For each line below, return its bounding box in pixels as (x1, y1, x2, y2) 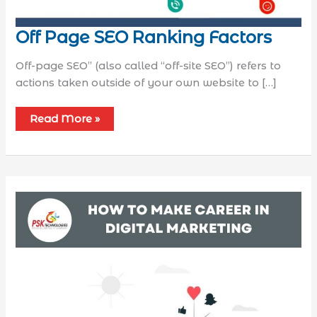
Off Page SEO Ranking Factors (16, 26, 272, 47)
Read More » (30, 113, 100, 126)
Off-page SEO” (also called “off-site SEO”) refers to (16, 59, 282, 73)
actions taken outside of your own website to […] (16, 76, 277, 90)
